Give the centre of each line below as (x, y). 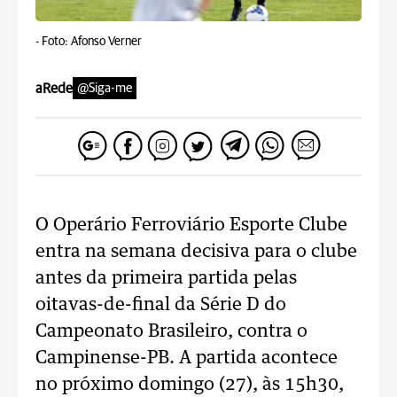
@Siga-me (105, 88)
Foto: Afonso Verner (92, 42)
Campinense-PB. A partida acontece (187, 358)
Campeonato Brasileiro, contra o (171, 331)
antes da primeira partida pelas (166, 278)
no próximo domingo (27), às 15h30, (190, 385)
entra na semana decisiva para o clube (196, 252)
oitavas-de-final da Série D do (161, 305)
